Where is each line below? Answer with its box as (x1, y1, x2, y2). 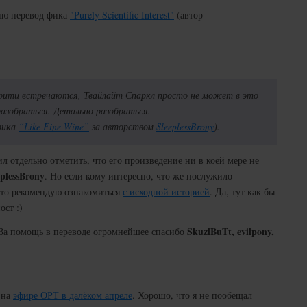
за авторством (89, 120, 156, 133)
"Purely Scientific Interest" (70, 8, 174, 21)
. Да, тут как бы (210, 185, 275, 198)
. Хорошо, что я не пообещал (132, 288, 252, 302)
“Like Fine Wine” (19, 120, 89, 133)
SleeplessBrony (156, 120, 214, 133)
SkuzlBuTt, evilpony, (187, 224, 274, 238)
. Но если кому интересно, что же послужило (45, 169, 232, 182)
